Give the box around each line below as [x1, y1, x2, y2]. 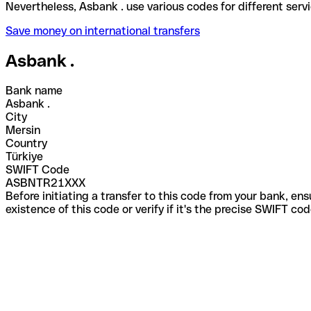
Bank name [6, 83, 62, 97]
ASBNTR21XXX [6, 176, 85, 190]
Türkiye [6, 149, 43, 163]
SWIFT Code [6, 162, 69, 176]
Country [6, 136, 47, 150]
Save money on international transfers [6, 24, 200, 37]
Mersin [6, 123, 40, 137]
